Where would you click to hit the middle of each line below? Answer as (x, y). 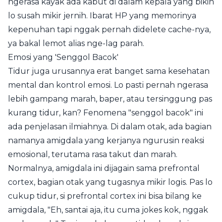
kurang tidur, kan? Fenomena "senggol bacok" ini (106, 113)
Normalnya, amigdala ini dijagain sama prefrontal (104, 168)
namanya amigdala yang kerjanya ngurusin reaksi (106, 140)
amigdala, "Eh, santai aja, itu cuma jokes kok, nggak (108, 210)
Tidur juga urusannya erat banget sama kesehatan (109, 71)
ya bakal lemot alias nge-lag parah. (76, 43)
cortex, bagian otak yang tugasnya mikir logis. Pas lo (110, 182)
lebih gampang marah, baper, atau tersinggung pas (110, 99)
